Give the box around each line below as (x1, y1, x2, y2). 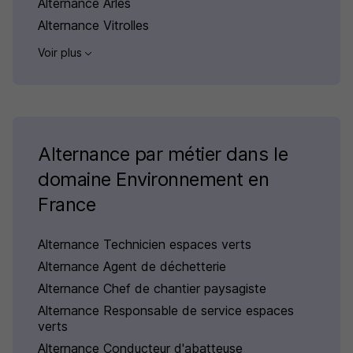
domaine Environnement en (38, 168, 269, 191)
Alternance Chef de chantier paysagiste (38, 281, 266, 297)
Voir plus (38, 46, 85, 60)
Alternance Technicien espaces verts (38, 236, 251, 253)
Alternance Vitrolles (38, 17, 149, 34)
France (38, 193, 96, 217)
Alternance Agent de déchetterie (38, 258, 226, 275)
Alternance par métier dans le (38, 143, 288, 166)
